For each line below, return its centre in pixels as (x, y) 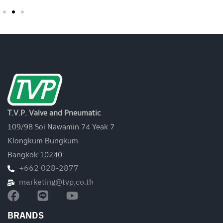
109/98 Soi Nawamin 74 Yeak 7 (61, 127)
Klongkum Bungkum (43, 141)
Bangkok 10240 (35, 155)
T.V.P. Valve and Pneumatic (54, 113)
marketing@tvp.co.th (56, 182)
